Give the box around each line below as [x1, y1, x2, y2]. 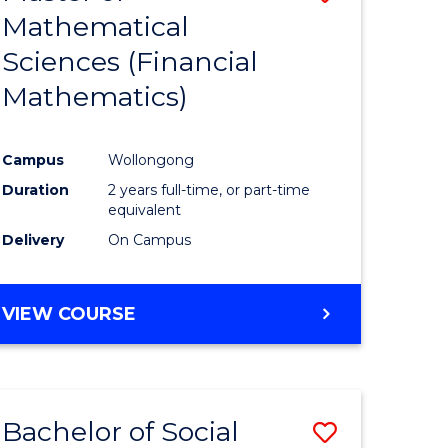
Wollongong [108, 150, 195, 169]
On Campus [108, 230, 192, 249]
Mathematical [2, 10, 190, 44]
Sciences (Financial [2, 45, 259, 79]
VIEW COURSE [2, 302, 137, 325]
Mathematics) [2, 80, 189, 114]
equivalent [108, 200, 182, 219]
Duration [2, 180, 70, 199]
